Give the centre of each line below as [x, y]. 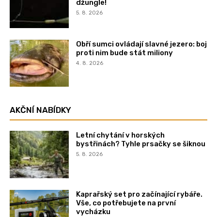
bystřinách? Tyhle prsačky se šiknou [141, 144]
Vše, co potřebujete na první [126, 203]
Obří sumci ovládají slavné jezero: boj [142, 44]
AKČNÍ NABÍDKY [40, 110]
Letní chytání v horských [121, 135]
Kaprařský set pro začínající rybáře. [139, 194]
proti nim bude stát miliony [125, 53]
